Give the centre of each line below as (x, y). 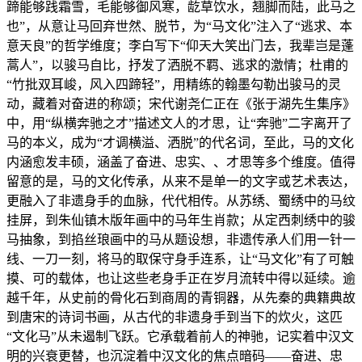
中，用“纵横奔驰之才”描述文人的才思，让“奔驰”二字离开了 (179, 124)
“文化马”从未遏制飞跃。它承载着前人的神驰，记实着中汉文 (180, 337)
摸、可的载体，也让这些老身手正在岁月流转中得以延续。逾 (181, 279)
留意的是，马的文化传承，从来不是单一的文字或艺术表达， (181, 182)
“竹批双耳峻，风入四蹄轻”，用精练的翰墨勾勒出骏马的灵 (174, 85)
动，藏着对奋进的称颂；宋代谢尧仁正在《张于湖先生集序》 (181, 104)
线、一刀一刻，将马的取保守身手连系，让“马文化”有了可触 (180, 259)
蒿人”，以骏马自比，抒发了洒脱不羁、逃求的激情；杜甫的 (177, 65)
